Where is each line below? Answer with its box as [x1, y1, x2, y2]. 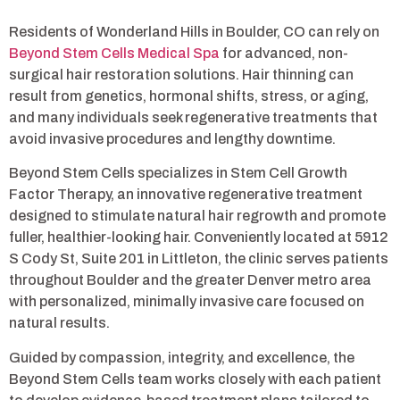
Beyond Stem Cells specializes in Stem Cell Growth [9, 165, 347, 181]
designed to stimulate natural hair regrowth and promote [9, 208, 386, 224]
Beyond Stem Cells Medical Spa [9, 45, 220, 61]
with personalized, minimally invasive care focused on [9, 294, 364, 310]
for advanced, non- [220, 45, 348, 61]
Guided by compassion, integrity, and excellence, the [9, 349, 354, 365]
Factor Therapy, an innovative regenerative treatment [9, 187, 362, 203]
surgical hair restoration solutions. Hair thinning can [9, 66, 354, 82]
